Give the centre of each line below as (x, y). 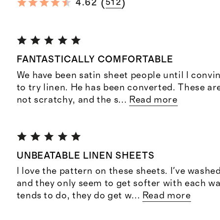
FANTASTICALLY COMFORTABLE (95, 60)
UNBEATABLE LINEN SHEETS (85, 156)
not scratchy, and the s (68, 100)
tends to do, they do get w (74, 196)
